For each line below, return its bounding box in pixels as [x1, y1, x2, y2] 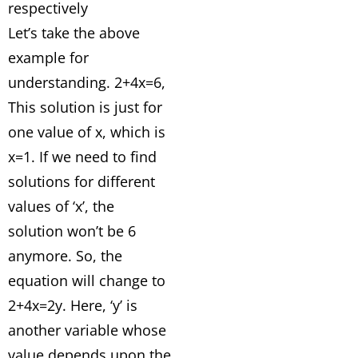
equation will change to [8, 271, 165, 290]
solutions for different [8, 172, 155, 191]
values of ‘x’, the [8, 197, 114, 216]
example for [8, 48, 89, 67]
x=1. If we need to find [8, 147, 157, 166]
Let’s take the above [8, 23, 140, 42]
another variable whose [8, 320, 166, 340]
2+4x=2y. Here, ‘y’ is [8, 296, 137, 315]
